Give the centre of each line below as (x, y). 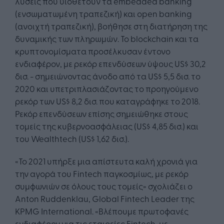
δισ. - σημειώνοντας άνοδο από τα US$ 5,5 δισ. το (108, 76)
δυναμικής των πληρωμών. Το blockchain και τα (107, 38)
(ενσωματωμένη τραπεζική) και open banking (103, 13)
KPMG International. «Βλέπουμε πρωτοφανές (102, 211)
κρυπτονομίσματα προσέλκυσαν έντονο (93, 51)
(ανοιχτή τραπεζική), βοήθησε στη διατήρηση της (111, 26)
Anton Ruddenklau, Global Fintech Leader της (105, 198)
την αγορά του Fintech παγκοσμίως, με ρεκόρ (102, 173)
